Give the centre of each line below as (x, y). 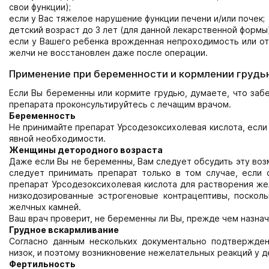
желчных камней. (45, 207)
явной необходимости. (57, 138)
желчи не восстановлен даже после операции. (108, 53)
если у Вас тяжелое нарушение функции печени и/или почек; (137, 18)
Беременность (42, 116)
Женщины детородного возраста (86, 150)
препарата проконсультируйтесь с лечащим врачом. (120, 104)
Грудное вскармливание (64, 230)
